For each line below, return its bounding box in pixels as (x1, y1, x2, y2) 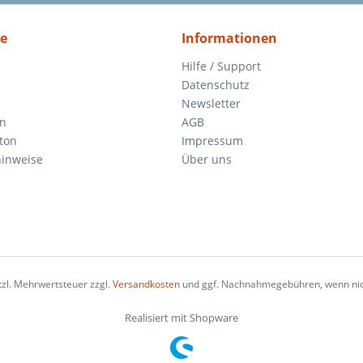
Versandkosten (112, 276, 180, 291)
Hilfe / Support (181, 58, 261, 75)
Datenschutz (181, 77, 250, 93)
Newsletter (181, 96, 241, 112)
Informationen (181, 29, 277, 48)
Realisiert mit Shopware (125, 310, 238, 325)
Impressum (181, 133, 243, 149)
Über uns (181, 152, 232, 168)
